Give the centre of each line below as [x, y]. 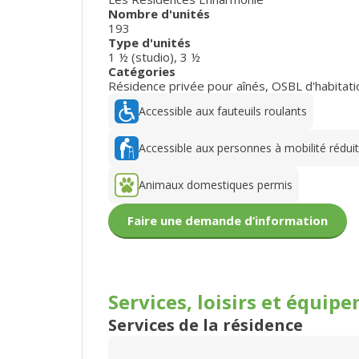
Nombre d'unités [159, 13]
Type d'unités [149, 42]
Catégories [142, 71]
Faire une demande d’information [228, 220]
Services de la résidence [206, 325]
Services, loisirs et [197, 301]
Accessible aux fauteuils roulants [223, 111]
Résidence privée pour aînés [187, 85]
